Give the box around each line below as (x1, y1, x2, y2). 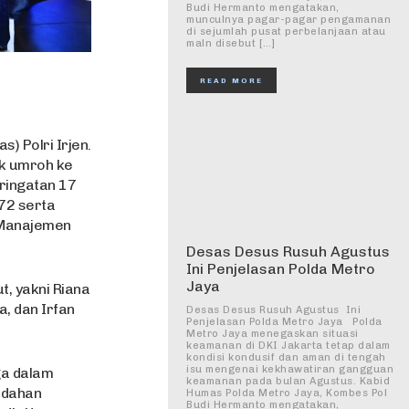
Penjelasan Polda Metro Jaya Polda (186, 316, 383, 328)
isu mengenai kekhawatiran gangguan (186, 363, 393, 375)
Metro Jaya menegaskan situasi (186, 328, 359, 340)
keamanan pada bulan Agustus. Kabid (186, 375, 390, 387)
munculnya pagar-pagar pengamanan (186, 14, 391, 26)
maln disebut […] (186, 37, 275, 49)
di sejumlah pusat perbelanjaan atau (186, 26, 386, 37)
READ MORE (200, 76, 263, 85)
